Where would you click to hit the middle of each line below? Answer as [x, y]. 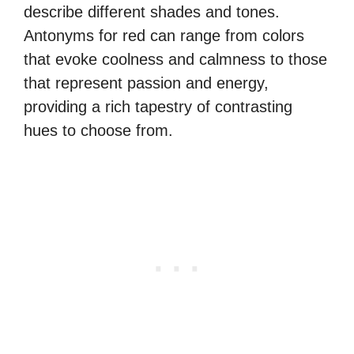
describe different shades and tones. [152, 12]
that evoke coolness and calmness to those [175, 59]
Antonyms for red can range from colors [164, 36]
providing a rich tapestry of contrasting [158, 107]
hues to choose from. [98, 130]
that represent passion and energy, [146, 83]
